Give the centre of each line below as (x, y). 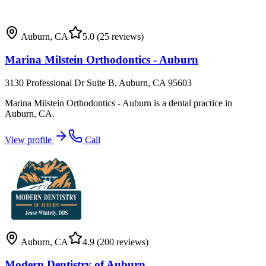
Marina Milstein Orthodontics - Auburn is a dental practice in (118, 103)
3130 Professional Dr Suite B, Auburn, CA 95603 (98, 83)
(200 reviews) (121, 242)
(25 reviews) (119, 37)
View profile (29, 140)
